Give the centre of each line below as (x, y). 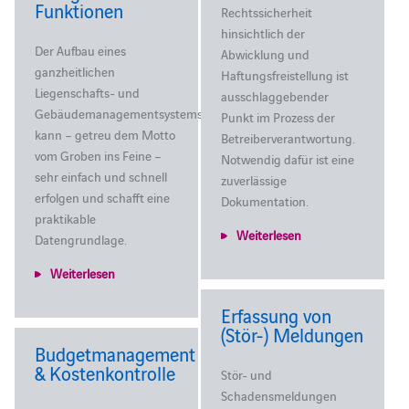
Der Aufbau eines (80, 50)
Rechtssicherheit (267, 11)
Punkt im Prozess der (278, 116)
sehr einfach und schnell (100, 176)
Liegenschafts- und (87, 92)
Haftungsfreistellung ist (285, 74)
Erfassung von (277, 315)
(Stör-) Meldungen (293, 334)
